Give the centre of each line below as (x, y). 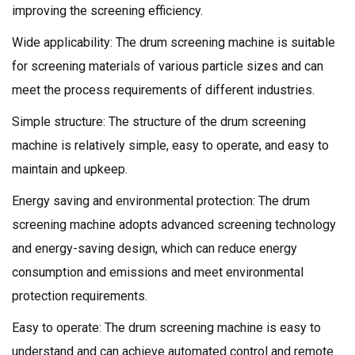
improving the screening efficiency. (107, 11)
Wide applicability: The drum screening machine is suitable (174, 43)
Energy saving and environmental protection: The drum (161, 201)
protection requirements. (80, 296)
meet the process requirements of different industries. (163, 90)
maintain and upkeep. (70, 170)
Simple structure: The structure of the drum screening (159, 122)
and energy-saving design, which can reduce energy (155, 249)
